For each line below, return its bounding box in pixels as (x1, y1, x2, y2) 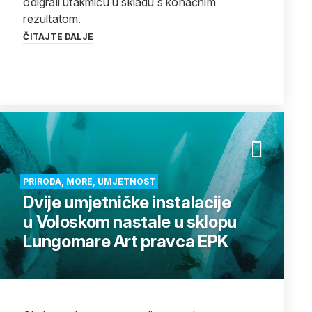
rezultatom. (23, 12, 81, 26)
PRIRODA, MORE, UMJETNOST (23, 176, 156, 187)
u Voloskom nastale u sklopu (23, 212, 237, 232)
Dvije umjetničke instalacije (23, 192, 231, 212)
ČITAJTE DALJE (23, 31, 93, 42)
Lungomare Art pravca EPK (23, 231, 228, 251)
